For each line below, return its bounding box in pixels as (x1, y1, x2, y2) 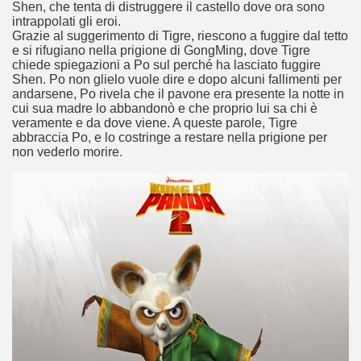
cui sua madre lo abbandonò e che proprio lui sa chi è (12, 102, 317, 115)
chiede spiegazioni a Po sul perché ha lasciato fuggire (12, 58, 321, 72)
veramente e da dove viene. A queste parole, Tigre (12, 116, 297, 130)
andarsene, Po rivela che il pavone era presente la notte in (12, 87, 344, 101)
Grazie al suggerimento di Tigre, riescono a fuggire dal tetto (12, 29, 348, 43)
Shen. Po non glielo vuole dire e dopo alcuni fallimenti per (12, 73, 342, 86)
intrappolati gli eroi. (12, 15, 121, 28)
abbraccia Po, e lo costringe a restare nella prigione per (12, 131, 327, 144)
